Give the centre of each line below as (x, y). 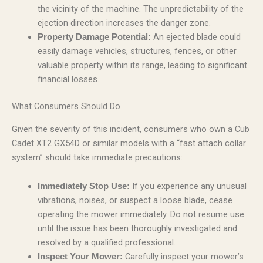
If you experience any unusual (188, 186)
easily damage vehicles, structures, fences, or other (137, 51)
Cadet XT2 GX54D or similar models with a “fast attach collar (129, 143)
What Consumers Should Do (66, 107)
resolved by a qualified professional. (106, 243)
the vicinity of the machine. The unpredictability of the (140, 9)
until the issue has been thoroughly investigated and (137, 229)
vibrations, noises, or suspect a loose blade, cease (135, 200)
